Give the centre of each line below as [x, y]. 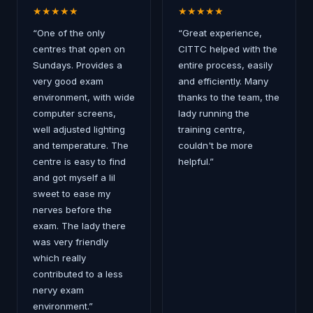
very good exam [68, 81]
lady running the [214, 113]
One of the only [71, 33]
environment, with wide [84, 97]
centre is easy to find [79, 161]
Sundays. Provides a [78, 65]
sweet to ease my [72, 194]
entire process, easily [225, 65]
